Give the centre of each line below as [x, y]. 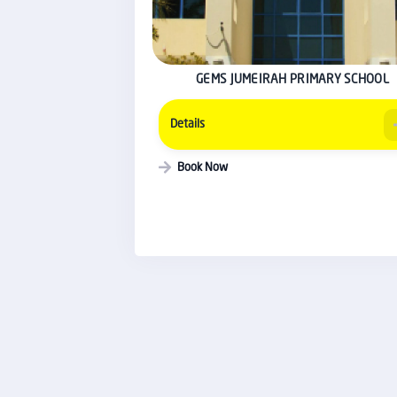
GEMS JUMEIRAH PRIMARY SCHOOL [292, 81]
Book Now [203, 167]
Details [187, 125]
